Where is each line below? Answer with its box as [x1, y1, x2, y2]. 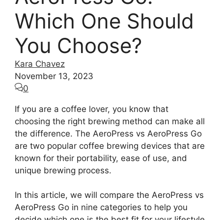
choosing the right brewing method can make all [15, 116, 205, 126]
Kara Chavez [15, 58, 65, 69]
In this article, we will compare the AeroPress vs [15, 190, 204, 200]
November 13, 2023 [15, 71, 93, 81]
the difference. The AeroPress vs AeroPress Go [15, 128, 202, 138]
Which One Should [15, 8, 194, 33]
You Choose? [15, 32, 142, 58]
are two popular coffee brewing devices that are [15, 140, 205, 151]
